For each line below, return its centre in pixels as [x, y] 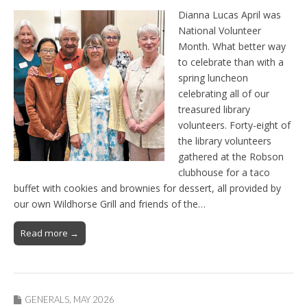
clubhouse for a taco [224, 173]
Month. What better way [232, 47]
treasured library [214, 110]
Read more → [50, 233]
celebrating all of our [224, 94]
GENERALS [47, 300]
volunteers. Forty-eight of [234, 125]
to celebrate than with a [231, 62]
